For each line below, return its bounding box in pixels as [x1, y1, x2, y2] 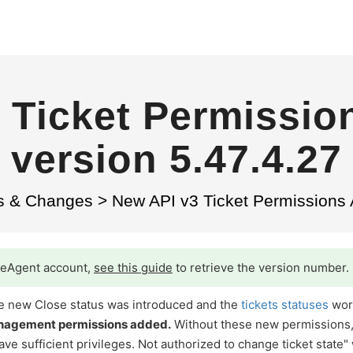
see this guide [94, 260, 173, 275]
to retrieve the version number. [173, 260, 349, 275]
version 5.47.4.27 [11, 137, 342, 181]
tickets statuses [241, 297, 329, 312]
